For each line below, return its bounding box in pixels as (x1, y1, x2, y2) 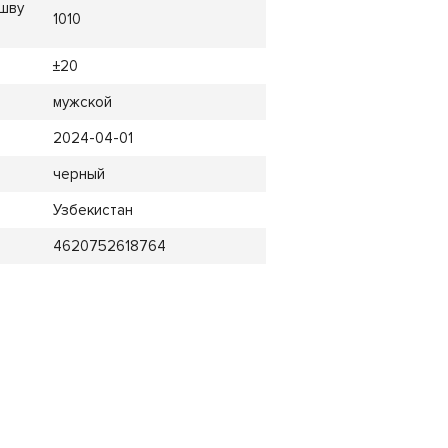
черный (52, 164, 105, 183)
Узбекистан (52, 200, 133, 219)
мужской (52, 92, 112, 111)
